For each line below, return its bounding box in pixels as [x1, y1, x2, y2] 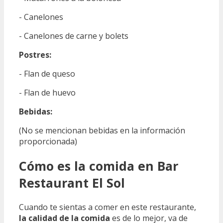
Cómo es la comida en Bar [19, 157, 178, 174]
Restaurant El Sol [19, 174, 125, 191]
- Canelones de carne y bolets [19, 30, 128, 41]
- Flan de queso [19, 68, 75, 79]
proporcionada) [19, 136, 77, 147]
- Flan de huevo [19, 87, 76, 98]
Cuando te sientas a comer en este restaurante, [19, 201, 196, 213]
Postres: [19, 49, 51, 60]
